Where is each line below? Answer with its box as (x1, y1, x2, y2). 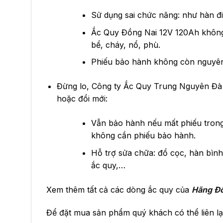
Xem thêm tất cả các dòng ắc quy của (46, 185, 192, 195)
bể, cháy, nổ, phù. (91, 39, 160, 50)
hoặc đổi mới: (56, 94, 108, 104)
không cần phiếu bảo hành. (91, 130, 196, 141)
